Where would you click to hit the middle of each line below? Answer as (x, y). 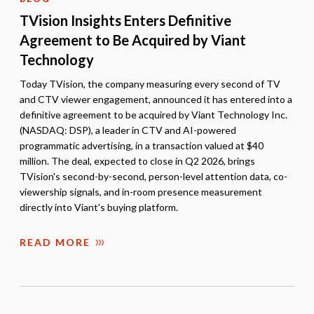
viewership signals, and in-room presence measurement (141, 191)
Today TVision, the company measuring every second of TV (150, 83)
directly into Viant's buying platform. (99, 207)
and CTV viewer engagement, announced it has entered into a (156, 99)
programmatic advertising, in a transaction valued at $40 (142, 145)
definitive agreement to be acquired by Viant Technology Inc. (153, 114)
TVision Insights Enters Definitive (125, 20)
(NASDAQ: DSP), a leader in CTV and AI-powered (128, 130)
